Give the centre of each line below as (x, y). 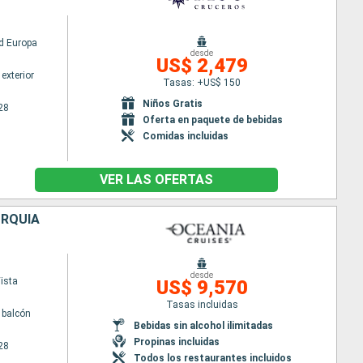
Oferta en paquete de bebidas (212, 120)
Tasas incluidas (202, 304)
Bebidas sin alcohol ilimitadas (203, 325)
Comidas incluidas (185, 136)
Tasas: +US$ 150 (202, 82)
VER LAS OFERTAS (156, 179)
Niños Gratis (172, 103)
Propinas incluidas (176, 342)
